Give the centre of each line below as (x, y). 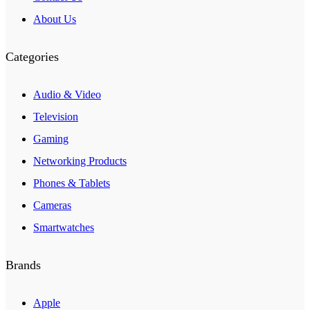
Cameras (52, 206)
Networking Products (80, 161)
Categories (32, 57)
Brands (23, 265)
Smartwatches (64, 228)
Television (56, 117)
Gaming (51, 139)
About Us (55, 19)
